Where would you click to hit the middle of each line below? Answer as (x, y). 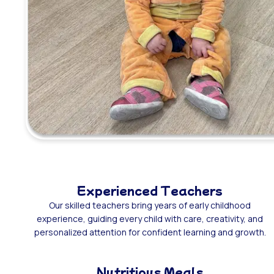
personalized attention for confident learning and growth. (150, 232)
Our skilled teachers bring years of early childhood (150, 205)
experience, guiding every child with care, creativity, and (150, 218)
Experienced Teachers (150, 190)
